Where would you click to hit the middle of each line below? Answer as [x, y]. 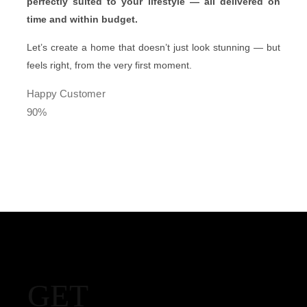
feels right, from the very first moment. [109, 65]
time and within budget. [82, 19]
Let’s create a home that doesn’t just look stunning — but [153, 47]
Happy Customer [66, 93]
